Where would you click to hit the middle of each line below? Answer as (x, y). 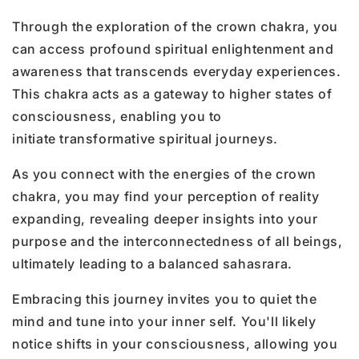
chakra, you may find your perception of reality (166, 196)
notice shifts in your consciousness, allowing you (175, 343)
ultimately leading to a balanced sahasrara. (152, 263)
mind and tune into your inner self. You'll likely (164, 321)
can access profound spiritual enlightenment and (173, 48)
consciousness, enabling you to (117, 116)
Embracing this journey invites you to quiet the (165, 298)
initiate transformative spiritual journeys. (145, 138)
